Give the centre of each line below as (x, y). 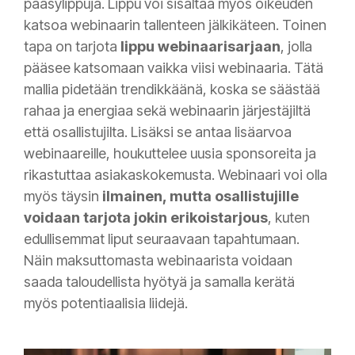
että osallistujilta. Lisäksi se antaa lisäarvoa (158, 132)
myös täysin (61, 197)
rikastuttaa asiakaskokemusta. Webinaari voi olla (176, 175)
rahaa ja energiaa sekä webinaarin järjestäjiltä (167, 111)
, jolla (296, 47)
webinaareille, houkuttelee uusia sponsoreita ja (170, 154)
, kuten (289, 218)
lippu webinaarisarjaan (200, 47)
